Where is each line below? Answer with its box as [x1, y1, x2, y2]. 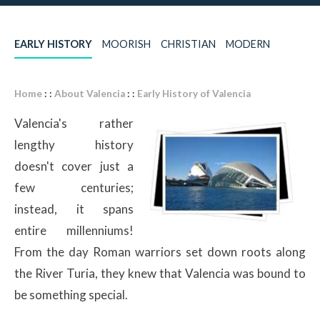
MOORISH [102, 37, 151, 50]
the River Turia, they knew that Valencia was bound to [14, 265, 306, 281]
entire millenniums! [14, 222, 134, 238]
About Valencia [54, 87, 125, 99]
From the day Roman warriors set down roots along [14, 244, 306, 259]
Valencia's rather [14, 115, 134, 131]
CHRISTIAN [161, 37, 216, 50]
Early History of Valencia [137, 87, 251, 99]
